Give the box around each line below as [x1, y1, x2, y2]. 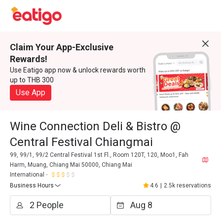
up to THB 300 [10, 76, 54, 84]
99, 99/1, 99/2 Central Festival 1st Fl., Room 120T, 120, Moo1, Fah [10, 151, 188, 158]
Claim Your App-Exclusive [10, 42, 113, 52]
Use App [16, 88, 45, 97]
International [10, 171, 44, 178]
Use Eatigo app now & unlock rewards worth [10, 66, 146, 74]
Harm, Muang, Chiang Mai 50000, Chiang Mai [10, 161, 132, 168]
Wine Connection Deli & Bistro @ [10, 119, 181, 133]
